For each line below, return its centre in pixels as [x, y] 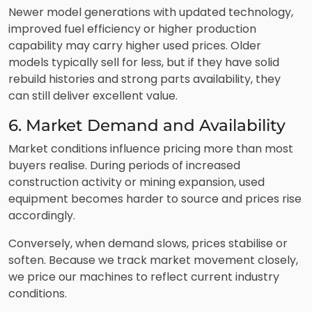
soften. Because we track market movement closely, [153, 260]
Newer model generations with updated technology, [151, 12]
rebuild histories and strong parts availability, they [145, 79]
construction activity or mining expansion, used [136, 182]
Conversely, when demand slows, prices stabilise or [148, 243]
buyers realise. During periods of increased [124, 165]
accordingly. [42, 215]
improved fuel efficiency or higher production [132, 29]
